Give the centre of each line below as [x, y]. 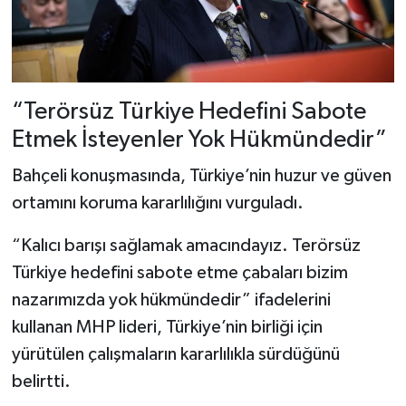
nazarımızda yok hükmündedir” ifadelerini [171, 300]
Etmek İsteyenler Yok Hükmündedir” [199, 140]
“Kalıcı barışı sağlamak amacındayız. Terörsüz [186, 245]
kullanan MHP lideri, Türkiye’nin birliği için [167, 327]
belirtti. [41, 381]
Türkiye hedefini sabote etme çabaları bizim [179, 272]
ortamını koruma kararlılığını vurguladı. [157, 203]
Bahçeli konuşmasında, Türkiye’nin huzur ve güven [201, 175]
